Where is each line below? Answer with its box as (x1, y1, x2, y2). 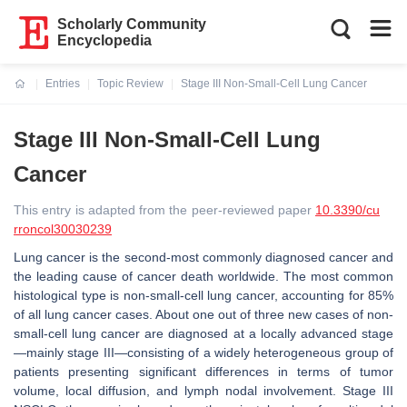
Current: (15, 88, 57, 101)
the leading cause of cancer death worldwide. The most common (14, 269, 393, 283)
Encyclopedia (57, 33, 153, 48)
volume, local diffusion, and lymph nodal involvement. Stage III (14, 383, 393, 398)
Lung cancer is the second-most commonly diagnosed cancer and (14, 250, 393, 264)
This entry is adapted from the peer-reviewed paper (14, 203, 315, 217)
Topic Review (97, 77, 164, 90)
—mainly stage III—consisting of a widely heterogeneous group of (14, 345, 393, 360)
